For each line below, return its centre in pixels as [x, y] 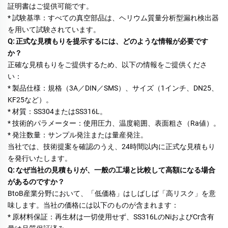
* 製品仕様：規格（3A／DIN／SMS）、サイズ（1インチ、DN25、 [113, 88]
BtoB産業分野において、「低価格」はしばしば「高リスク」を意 [112, 194]
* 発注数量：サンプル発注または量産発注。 [78, 135]
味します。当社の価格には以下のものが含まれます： [94, 205]
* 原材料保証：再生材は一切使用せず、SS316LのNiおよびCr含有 [111, 217]
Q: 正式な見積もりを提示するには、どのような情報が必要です [108, 41]
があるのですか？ [37, 182]
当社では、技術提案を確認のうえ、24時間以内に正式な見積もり [111, 147]
